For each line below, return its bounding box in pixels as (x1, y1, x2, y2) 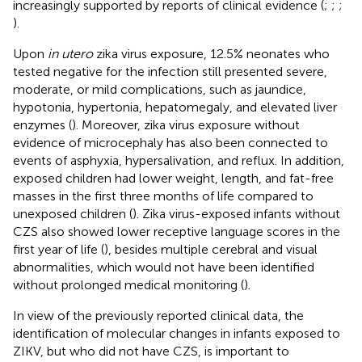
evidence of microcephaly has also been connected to (13, 134, 328, 150)
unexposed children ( (13, 205, 133, 221)
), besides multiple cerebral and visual (104, 241, 318, 257)
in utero (48, 45, 93, 61)
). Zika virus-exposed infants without (133, 205, 340, 221)
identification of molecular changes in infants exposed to (13, 325, 340, 341)
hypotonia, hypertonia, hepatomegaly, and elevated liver (13, 99, 337, 115)
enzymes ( (13, 116, 72, 133)
